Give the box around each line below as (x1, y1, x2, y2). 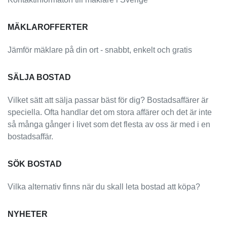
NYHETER (8, 210, 48, 218)
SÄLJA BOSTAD (8, 73, 71, 82)
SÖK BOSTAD (8, 160, 62, 168)
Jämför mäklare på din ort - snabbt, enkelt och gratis (8, 46, 192, 54)
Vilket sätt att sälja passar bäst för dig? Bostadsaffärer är (8, 96, 208, 104)
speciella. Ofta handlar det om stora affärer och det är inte (8, 108, 212, 117)
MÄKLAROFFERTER (8, 23, 88, 31)
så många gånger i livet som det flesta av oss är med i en (8, 120, 210, 129)
